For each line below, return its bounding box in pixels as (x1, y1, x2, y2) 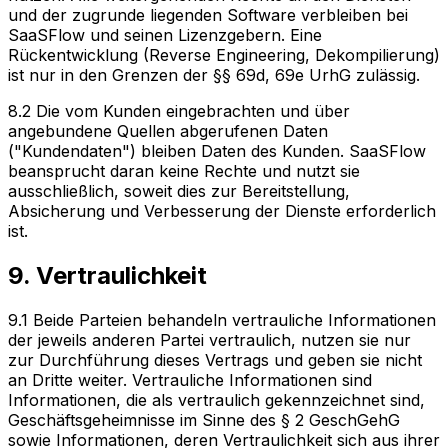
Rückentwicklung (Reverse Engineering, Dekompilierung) (8, 45, 440, 66)
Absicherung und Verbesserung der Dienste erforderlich (8, 201, 436, 222)
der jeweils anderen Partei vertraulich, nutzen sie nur (8, 330, 411, 351)
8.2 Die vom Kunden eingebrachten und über (8, 101, 350, 122)
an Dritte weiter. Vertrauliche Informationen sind (8, 370, 372, 391)
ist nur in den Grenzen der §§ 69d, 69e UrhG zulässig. (8, 65, 420, 86)
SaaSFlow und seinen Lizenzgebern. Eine (8, 25, 322, 46)
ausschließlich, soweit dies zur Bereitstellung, (8, 181, 350, 202)
